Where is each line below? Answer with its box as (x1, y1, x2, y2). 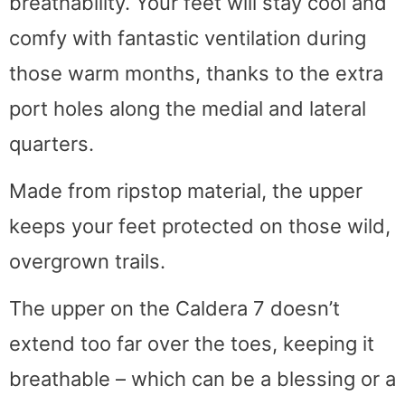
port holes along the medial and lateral (9, 96, 366, 120)
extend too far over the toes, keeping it (9, 332, 374, 356)
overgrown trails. (9, 250, 165, 274)
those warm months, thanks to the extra (9, 61, 383, 85)
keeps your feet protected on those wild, (9, 214, 391, 239)
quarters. (9, 131, 94, 155)
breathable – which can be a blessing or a (9, 367, 396, 391)
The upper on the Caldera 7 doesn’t (9, 297, 340, 321)
